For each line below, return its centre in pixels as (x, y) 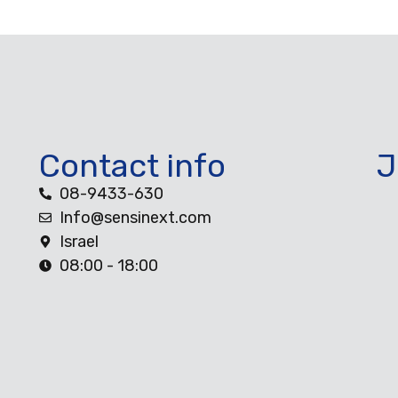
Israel (79, 241)
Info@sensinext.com (135, 217)
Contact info (132, 165)
